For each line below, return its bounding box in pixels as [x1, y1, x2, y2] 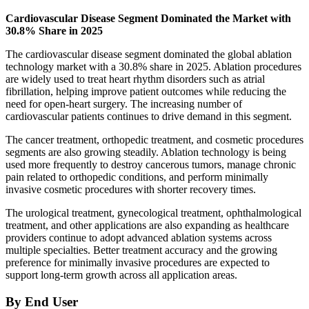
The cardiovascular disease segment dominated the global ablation [6, 48, 292, 60]
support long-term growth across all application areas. [6, 268, 237, 281]
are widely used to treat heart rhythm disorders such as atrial [6, 72, 265, 85]
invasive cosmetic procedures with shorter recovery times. [6, 183, 256, 195]
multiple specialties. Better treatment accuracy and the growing [6, 243, 277, 256]
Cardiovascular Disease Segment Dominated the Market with [6, 12, 291, 24]
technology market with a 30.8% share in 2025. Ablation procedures [6, 60, 301, 72]
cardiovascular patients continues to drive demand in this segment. [6, 110, 292, 122]
